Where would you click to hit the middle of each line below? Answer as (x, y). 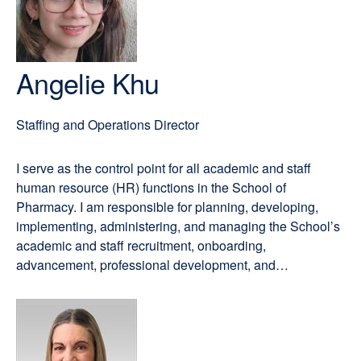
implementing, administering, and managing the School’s (178, 226)
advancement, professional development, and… (152, 265)
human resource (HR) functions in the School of (151, 187)
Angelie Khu (88, 83)
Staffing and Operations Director (108, 124)
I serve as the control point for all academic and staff (164, 168)
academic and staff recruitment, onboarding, (141, 245)
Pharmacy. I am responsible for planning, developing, (167, 207)
